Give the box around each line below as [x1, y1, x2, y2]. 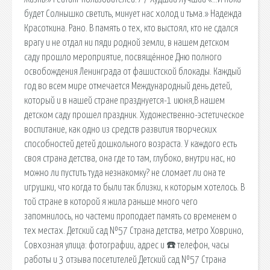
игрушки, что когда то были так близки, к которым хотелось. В [24, 182, 245, 192]
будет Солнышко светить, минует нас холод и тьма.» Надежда [24, 8, 242, 19]
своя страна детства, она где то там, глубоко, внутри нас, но [24, 153, 236, 163]
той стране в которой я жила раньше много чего [24, 196, 198, 207]
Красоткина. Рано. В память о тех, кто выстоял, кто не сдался [24, 23, 238, 33]
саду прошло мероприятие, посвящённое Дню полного [24, 52, 222, 62]
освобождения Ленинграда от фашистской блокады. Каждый [24, 66, 241, 77]
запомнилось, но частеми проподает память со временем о [24, 211, 237, 221]
